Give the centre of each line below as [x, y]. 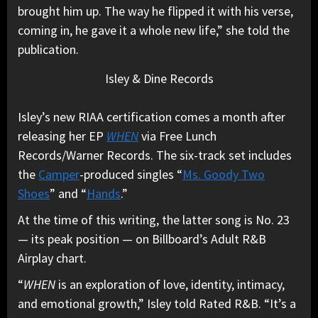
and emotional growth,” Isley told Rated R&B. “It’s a [157, 304]
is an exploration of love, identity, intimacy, [170, 285]
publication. [50, 49]
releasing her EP [62, 136]
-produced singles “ [131, 175]
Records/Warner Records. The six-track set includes [155, 155]
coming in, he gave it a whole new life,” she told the [154, 30]
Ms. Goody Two [224, 175]
